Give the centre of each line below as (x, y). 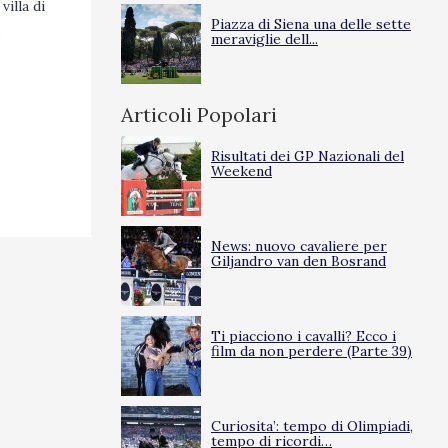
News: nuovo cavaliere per (299, 246)
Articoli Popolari (199, 114)
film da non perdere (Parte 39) (311, 351)
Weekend (241, 171)
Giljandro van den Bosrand (298, 261)
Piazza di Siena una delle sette (311, 24)
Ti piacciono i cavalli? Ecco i (303, 336)
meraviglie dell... (264, 39)
